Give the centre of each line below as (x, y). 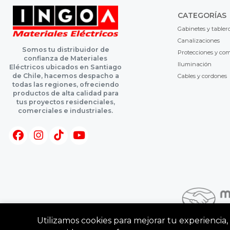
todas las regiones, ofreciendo (65, 85)
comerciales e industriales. (65, 111)
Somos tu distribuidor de (65, 50)
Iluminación (194, 64)
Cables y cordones (202, 76)
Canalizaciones (198, 41)
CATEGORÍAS (202, 16)
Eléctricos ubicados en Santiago (65, 67)
